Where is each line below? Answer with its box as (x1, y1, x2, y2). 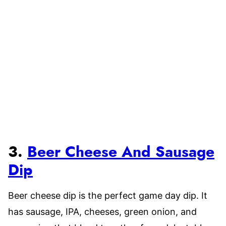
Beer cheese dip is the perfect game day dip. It (8, 190, 207, 201)
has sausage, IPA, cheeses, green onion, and (8, 206, 197, 217)
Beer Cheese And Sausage (27, 145, 214, 160)
